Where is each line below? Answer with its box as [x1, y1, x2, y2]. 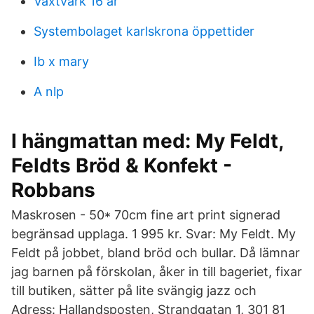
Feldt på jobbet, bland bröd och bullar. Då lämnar [11, 245, 300, 260]
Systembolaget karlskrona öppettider [34, 24, 254, 39]
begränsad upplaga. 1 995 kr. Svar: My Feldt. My [11, 226, 296, 241]
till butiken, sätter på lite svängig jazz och [11, 283, 257, 298]
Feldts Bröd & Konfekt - [11, 153, 232, 177]
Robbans [11, 178, 95, 202]
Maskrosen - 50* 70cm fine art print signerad [11, 207, 280, 222]
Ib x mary [34, 54, 89, 69]
